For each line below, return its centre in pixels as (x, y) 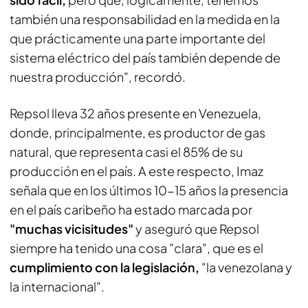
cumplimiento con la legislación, (104, 267)
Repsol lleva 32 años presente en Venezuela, (135, 113)
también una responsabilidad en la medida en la (145, 19)
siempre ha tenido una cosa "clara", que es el (136, 248)
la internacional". (57, 286)
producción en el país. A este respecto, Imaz (136, 171)
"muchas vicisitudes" (71, 229)
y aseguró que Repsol (196, 229)
